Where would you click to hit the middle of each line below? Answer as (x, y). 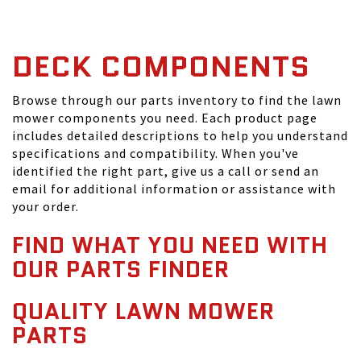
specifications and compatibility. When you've (156, 153)
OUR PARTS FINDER (121, 269)
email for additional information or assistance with (174, 189)
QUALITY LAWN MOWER (143, 311)
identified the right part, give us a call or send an (166, 171)
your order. (46, 206)
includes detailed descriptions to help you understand (180, 135)
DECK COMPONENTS (161, 66)
